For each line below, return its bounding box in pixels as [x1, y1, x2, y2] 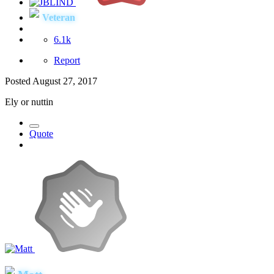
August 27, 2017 [32, 75, 97, 86]
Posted [5, 75, 32, 86]
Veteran [42, 12, 75, 23]
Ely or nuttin [5, 96, 53, 107]
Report [54, 54, 80, 65]
